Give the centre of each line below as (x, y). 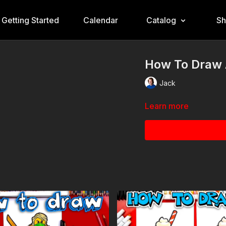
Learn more (167, 106)
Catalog (161, 20)
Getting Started (30, 20)
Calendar (101, 20)
